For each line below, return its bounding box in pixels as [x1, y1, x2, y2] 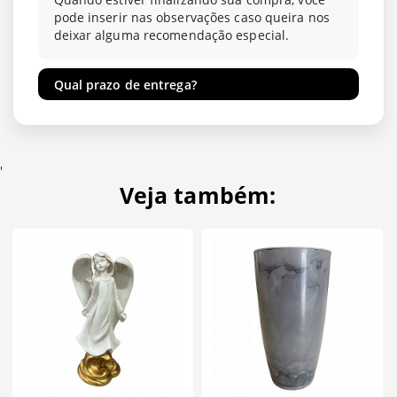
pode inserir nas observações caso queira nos [53, 8, 330, 26]
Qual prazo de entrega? [53, 75, 197, 93]
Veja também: [119, 181, 276, 211]
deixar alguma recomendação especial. [53, 26, 290, 43]
